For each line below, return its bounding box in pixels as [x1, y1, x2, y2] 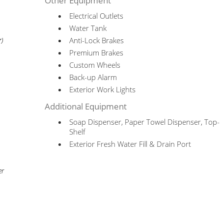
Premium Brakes [69, 48, 124, 57]
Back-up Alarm [69, 72, 117, 82]
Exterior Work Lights [69, 84, 136, 94]
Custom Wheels [69, 60, 121, 70]
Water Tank [69, 23, 107, 33]
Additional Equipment [45, 101, 127, 112]
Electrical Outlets [69, 11, 124, 21]
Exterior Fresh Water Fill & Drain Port [69, 139, 192, 149]
